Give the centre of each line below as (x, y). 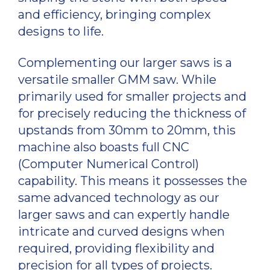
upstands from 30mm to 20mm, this (127, 130)
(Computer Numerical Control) (108, 164)
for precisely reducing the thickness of (132, 113)
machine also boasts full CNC (104, 147)
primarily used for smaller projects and (132, 96)
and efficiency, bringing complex (115, 14)
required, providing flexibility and (116, 248)
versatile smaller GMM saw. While (117, 79)
